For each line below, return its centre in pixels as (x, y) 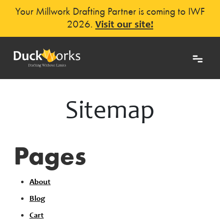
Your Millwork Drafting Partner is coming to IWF (110, 11)
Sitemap (110, 112)
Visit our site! (124, 25)
